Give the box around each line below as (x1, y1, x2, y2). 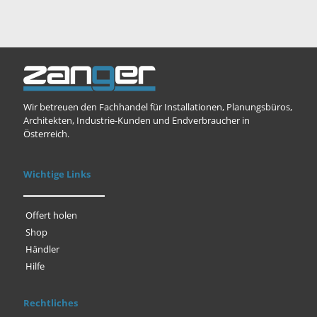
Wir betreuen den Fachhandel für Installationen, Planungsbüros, (23, 100, 292, 113)
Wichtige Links (23, 168, 91, 180)
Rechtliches (23, 296, 78, 309)
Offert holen (25, 209, 77, 221)
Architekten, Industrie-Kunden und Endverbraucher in (23, 114, 250, 127)
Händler (25, 243, 59, 255)
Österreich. (23, 127, 69, 140)
